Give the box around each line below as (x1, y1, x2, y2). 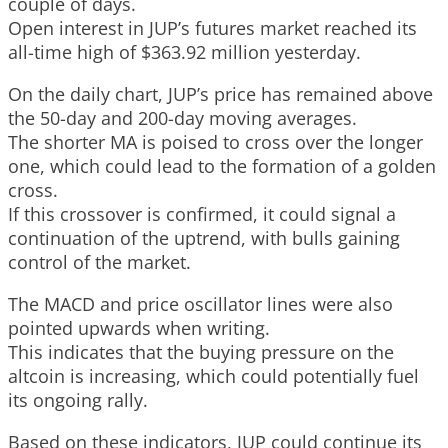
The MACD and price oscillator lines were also (8, 291, 393, 316)
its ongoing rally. (8, 387, 148, 412)
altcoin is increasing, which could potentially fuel (8, 363, 419, 388)
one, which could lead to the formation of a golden (8, 153, 436, 178)
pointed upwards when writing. (8, 315, 270, 340)
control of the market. (8, 249, 191, 274)
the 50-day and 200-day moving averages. (8, 105, 357, 130)
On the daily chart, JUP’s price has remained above (8, 81, 433, 106)
